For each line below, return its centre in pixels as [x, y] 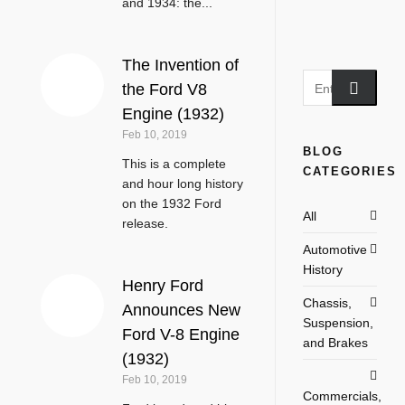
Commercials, [343, 396]
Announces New [181, 310]
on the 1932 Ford [172, 203]
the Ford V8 [165, 89]
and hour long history [183, 184]
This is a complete [174, 164]
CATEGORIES [350, 171]
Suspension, [339, 322]
